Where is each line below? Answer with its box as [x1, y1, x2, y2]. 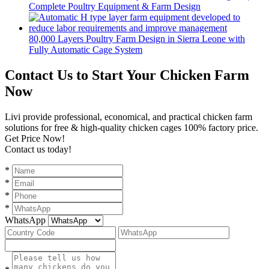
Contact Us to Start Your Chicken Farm [5, 67, 249, 83]
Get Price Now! [5, 133, 65, 144]
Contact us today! [5, 144, 71, 154]
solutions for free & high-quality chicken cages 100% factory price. [5, 122, 258, 133]
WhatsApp [5, 214, 46, 225]
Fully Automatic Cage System [29, 44, 142, 55]
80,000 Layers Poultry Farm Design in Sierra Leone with [29, 33, 245, 44]
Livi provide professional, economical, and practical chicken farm [5, 111, 252, 122]
